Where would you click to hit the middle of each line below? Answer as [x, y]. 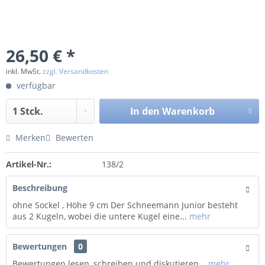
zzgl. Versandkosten [75, 72]
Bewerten [73, 138]
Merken [30, 138]
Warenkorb [188, 112]
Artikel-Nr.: [29, 164]
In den [145, 112]
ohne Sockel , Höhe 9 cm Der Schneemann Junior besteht [125, 205]
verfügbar [35, 86]
